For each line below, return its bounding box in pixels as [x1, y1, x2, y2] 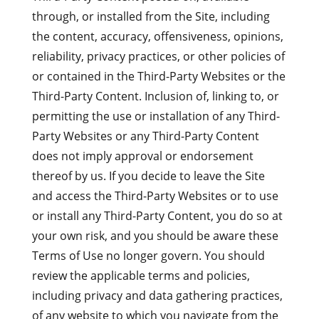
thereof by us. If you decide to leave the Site [31, 168, 265, 184]
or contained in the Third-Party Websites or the [31, 68, 286, 84]
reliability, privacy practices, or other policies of [31, 48, 285, 64]
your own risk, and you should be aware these [31, 228, 278, 244]
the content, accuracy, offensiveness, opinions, [31, 28, 283, 44]
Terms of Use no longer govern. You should [31, 248, 265, 263]
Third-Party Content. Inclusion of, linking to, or [31, 88, 279, 104]
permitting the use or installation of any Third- [31, 108, 280, 124]
